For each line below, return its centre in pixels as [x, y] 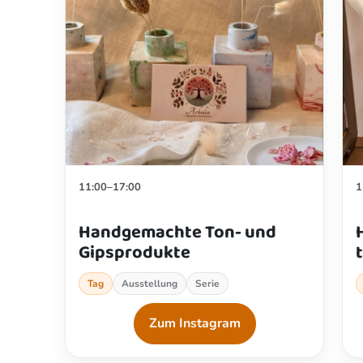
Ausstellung [149, 283]
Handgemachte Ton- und [177, 232]
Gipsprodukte [135, 252]
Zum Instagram [194, 323]
